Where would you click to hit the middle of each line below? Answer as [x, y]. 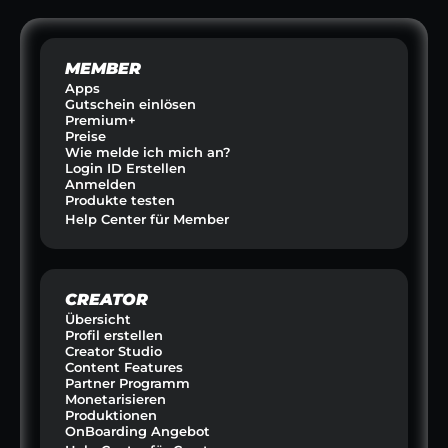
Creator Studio [113, 351]
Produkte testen [120, 200]
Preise [85, 136]
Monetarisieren [115, 399]
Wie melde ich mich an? [148, 152]
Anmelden [100, 184]
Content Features [124, 367]
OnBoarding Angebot [137, 431]
